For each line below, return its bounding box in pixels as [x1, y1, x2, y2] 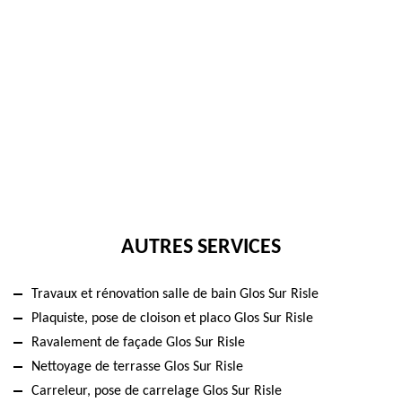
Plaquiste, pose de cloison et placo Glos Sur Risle [31, 310, 313, 326]
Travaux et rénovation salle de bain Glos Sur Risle [31, 286, 319, 301]
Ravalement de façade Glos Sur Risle [31, 335, 245, 350]
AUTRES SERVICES [121, 236, 281, 258]
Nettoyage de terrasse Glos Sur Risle [31, 359, 243, 374]
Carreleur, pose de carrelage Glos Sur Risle [31, 383, 282, 398]
